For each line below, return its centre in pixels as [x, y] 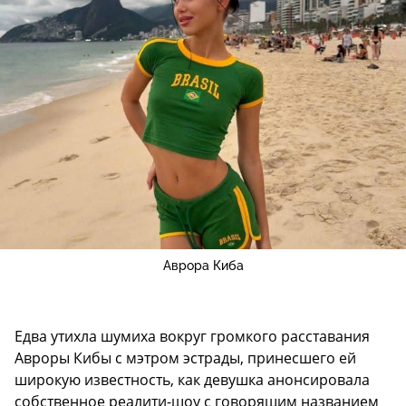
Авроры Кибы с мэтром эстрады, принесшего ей [185, 358]
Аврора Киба [203, 266]
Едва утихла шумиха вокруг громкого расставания [192, 337]
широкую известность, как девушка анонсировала [192, 380]
